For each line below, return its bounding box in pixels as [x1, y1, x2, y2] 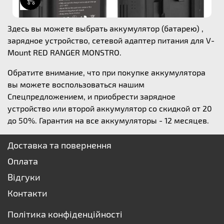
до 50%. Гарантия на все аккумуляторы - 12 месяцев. [7, 115, 209, 125]
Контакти [7, 187, 47, 198]
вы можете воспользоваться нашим [7, 79, 144, 89]
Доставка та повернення [7, 139, 111, 150]
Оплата [7, 155, 38, 166]
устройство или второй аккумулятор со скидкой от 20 [7, 103, 212, 113]
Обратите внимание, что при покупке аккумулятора [7, 67, 205, 77]
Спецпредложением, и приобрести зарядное [7, 91, 175, 101]
